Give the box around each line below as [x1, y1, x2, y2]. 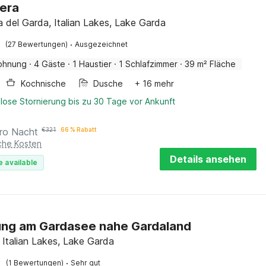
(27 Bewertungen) [5, 40, 68, 49]
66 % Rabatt [61, 126, 97, 133]
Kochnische [21, 78, 66, 88]
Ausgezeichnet [75, 40, 128, 49]
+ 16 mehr [135, 78, 175, 88]
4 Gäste [34, 59, 66, 69]
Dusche [93, 78, 123, 88]
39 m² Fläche [185, 59, 236, 69]
